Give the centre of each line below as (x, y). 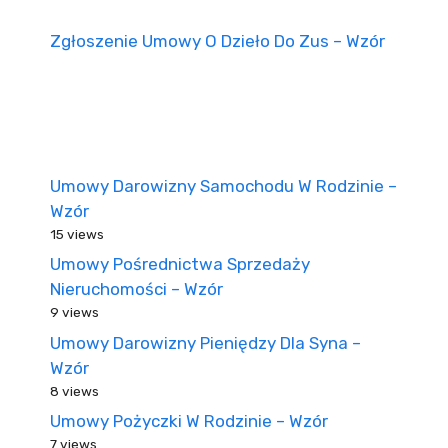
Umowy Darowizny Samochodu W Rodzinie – (223, 185)
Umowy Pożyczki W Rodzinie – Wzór (189, 421)
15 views (77, 233)
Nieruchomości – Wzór (136, 289)
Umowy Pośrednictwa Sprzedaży (180, 264)
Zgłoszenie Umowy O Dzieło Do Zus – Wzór (217, 40)
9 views (74, 312)
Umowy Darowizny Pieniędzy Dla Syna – (205, 342)
